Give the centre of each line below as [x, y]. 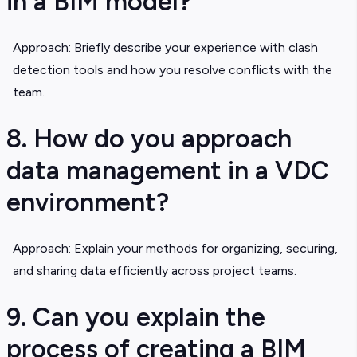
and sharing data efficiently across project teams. [155, 271]
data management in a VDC [168, 171]
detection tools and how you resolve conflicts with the [173, 70]
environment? [88, 203]
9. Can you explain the [136, 318]
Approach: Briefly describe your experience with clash [165, 48]
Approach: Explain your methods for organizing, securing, [175, 249]
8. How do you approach [149, 139]
